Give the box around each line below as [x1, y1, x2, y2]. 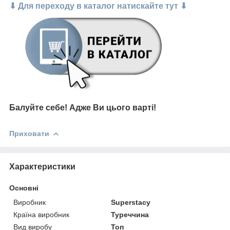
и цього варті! [99, 103, 156, 112]
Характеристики [9, 162, 75, 171]
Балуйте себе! [9, 103, 69, 112]
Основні [9, 183, 39, 192]
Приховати [9, 129, 49, 138]
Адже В [69, 103, 99, 112]
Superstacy [111, 198, 151, 206]
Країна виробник [13, 210, 69, 219]
